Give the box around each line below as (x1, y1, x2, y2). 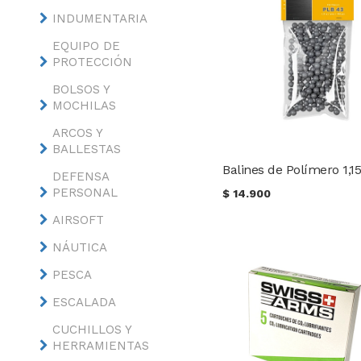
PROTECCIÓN (52, 55, 132, 69)
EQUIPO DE (52, 39, 120, 53)
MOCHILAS (52, 98, 116, 113)
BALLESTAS (52, 142, 121, 156)
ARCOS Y (52, 126, 102, 140)
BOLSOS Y (52, 82, 110, 97)
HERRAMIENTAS (52, 338, 149, 353)
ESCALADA (52, 295, 116, 309)
